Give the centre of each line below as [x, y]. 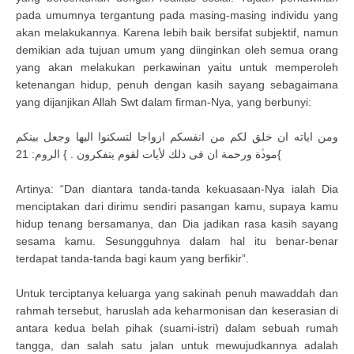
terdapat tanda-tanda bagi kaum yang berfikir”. [132, 258]
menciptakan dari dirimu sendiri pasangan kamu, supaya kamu [177, 206]
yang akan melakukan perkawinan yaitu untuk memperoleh [177, 67]
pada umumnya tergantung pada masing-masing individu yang [177, 15]
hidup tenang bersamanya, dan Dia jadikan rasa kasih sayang [177, 224]
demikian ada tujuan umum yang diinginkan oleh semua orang [177, 50]
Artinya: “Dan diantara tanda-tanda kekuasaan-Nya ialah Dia [177, 189]
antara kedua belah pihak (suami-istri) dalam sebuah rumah [177, 328]
